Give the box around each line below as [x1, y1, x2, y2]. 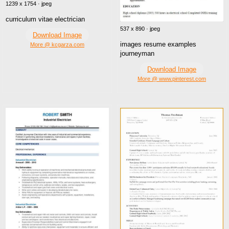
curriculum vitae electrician [6, 15, 85, 24]
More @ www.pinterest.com [138, 76, 206, 82]
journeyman [120, 50, 154, 58]
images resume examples [120, 40, 196, 49]
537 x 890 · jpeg [120, 26, 160, 32]
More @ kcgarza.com [30, 41, 84, 48]
